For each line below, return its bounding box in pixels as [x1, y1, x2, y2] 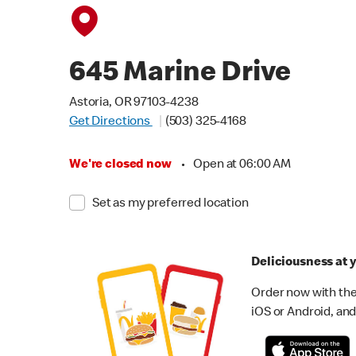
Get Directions [69, 116, 153, 129]
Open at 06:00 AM [193, 159, 291, 172]
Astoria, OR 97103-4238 [69, 97, 199, 110]
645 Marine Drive [69, 60, 291, 89]
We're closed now [69, 159, 172, 172]
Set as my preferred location [91, 198, 249, 211]
